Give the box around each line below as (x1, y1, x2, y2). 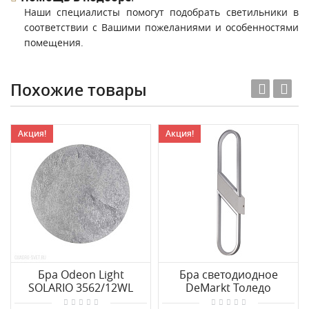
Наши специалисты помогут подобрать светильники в (24, 6, 299, 19)
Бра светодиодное (179, 267, 278, 282)
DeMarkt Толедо (186, 280, 271, 295)
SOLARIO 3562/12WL (28, 280, 133, 295)
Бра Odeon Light (37, 267, 124, 282)
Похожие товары (10, 79, 147, 101)
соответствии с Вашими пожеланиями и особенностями (24, 21, 299, 34)
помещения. (24, 36, 83, 49)
